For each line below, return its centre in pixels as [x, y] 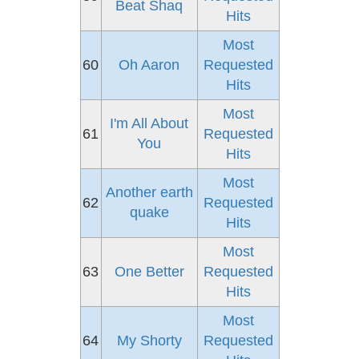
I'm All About [149, 123]
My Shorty [149, 341]
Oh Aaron [149, 65]
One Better [149, 272]
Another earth [149, 192]
